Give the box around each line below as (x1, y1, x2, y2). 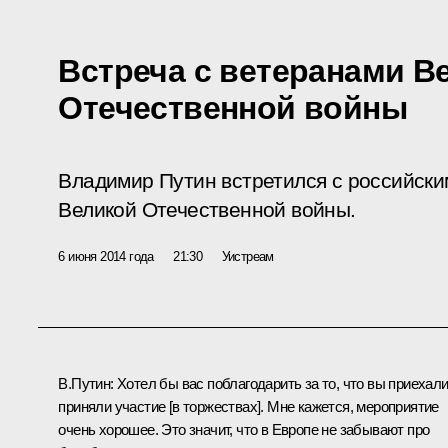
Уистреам (221, 248, 274, 264)
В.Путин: (58, 374, 117, 392)
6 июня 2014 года (58, 248, 154, 264)
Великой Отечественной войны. (58, 197, 356, 222)
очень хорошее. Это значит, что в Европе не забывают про (58, 420, 430, 438)
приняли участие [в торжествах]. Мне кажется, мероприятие (58, 397, 439, 415)
